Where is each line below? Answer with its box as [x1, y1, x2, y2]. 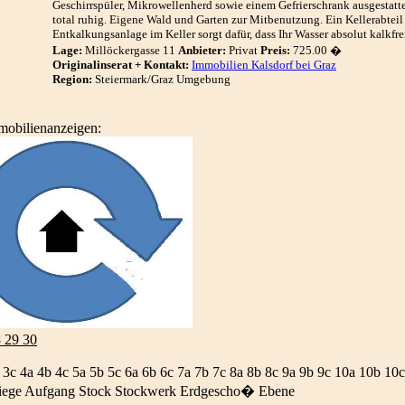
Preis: [260, 43, 290, 57]
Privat [226, 43, 260, 57]
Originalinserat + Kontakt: [52, 58, 189, 71]
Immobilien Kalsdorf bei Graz [192, 58, 336, 71]
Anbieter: [178, 43, 226, 57]
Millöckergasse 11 [82, 43, 178, 57]
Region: [52, 72, 92, 86]
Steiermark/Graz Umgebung [92, 72, 231, 86]
